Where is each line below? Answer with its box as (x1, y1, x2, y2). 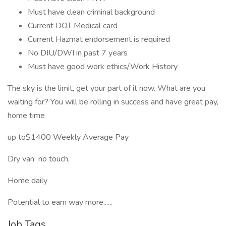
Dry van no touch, (8, 153, 72, 164)
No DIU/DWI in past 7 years (28, 47, 128, 59)
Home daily (8, 175, 47, 186)
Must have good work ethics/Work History (28, 61, 178, 72)
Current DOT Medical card (28, 20, 118, 31)
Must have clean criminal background (28, 7, 155, 18)
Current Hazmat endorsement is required (28, 34, 170, 45)
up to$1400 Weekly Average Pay (8, 132, 129, 143)
